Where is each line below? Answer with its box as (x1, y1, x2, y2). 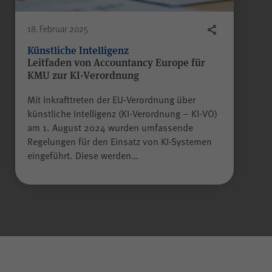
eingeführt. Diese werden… (27, 148, 138, 161)
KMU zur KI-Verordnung (27, 67, 139, 82)
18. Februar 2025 (27, 22, 88, 35)
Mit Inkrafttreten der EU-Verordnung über (27, 92, 195, 106)
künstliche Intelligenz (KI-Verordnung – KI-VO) (27, 106, 217, 120)
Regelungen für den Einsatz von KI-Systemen (27, 134, 212, 148)
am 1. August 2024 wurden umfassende (27, 120, 193, 134)
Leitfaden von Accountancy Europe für (27, 54, 205, 69)
